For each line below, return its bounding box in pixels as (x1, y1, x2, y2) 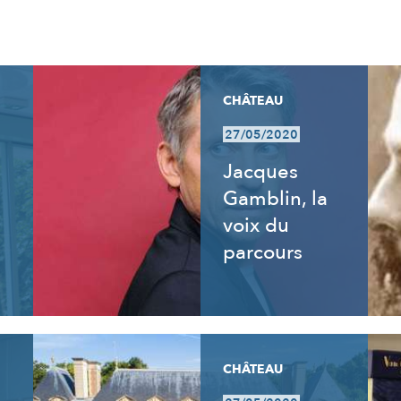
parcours (222, 239, 303, 266)
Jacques (222, 158, 298, 185)
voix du (222, 212, 289, 239)
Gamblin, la (222, 185, 328, 212)
